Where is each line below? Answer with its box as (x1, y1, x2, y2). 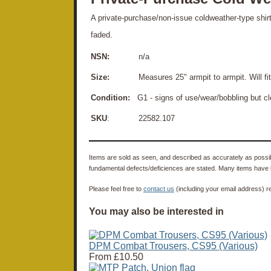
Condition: (91, 93, 130, 102)
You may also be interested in (89, 206, 224, 217)
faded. (91, 30, 113, 39)
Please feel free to (89, 184, 143, 192)
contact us (143, 184, 174, 192)
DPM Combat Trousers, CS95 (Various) (89, 241, 258, 252)
